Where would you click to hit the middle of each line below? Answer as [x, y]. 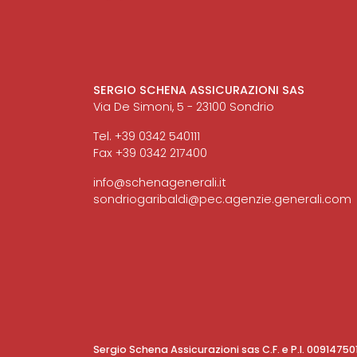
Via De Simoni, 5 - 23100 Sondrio [184, 107]
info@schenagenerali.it [160, 182]
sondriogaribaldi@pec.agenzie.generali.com [222, 199]
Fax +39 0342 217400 [150, 153]
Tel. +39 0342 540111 [147, 136]
